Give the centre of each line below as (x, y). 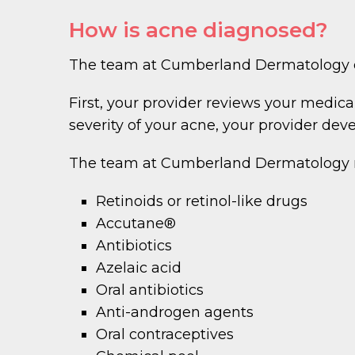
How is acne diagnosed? (198, 30)
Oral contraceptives (165, 334)
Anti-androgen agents (175, 312)
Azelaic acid (139, 267)
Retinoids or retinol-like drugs (202, 201)
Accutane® (136, 223)
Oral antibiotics (150, 290)
